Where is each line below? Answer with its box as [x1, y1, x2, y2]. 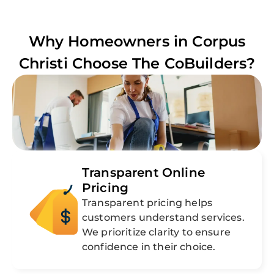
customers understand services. [82, 212, 245, 224]
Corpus [192, 32, 246, 51]
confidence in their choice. [82, 241, 216, 253]
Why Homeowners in [28, 32, 193, 51]
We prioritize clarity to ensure [82, 226, 231, 239]
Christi [18, 54, 68, 73]
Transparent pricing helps [82, 197, 213, 209]
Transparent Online [82, 165, 205, 180]
